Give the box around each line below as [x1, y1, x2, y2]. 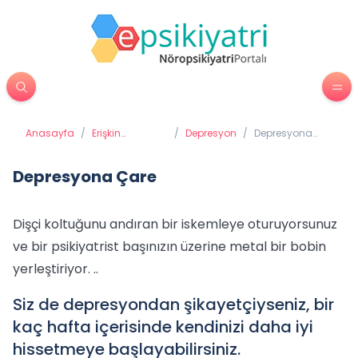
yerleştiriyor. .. [13, 260, 98, 278]
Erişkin [92, 126, 121, 140]
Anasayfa [26, 126, 74, 140]
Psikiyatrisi [92, 139, 141, 153]
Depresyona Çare [13, 165, 157, 188]
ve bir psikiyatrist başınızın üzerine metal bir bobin [13, 237, 326, 256]
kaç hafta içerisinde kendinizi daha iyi [13, 316, 313, 338]
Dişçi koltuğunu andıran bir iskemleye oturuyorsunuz [13, 215, 337, 233]
